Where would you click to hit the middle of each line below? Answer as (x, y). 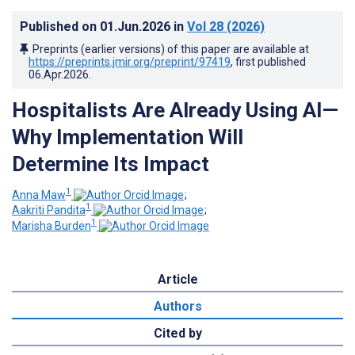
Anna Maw (39, 195)
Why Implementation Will (128, 137)
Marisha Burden (52, 225)
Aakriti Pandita (49, 210)
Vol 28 (205, 26)
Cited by (177, 333)
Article (177, 279)
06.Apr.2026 (59, 74)
